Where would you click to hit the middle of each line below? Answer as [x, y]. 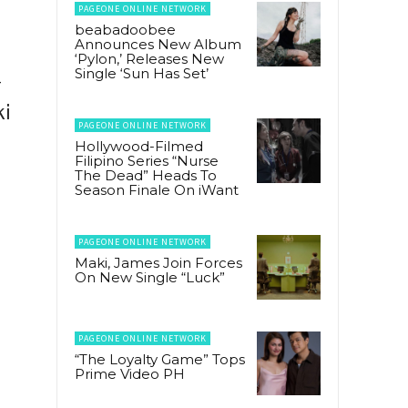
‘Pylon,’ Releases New [149, 59]
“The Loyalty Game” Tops [160, 359]
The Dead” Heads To [146, 176]
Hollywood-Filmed [139, 147]
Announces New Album [158, 45]
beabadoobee [125, 30]
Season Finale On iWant [157, 190]
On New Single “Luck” [150, 278]
